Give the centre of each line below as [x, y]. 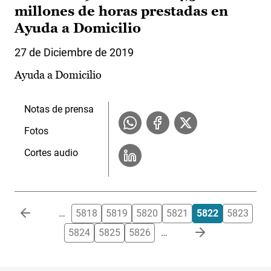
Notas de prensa [59, 109]
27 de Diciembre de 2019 [74, 53]
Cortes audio [51, 153]
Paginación [38, 211]
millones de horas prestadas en [121, 11]
